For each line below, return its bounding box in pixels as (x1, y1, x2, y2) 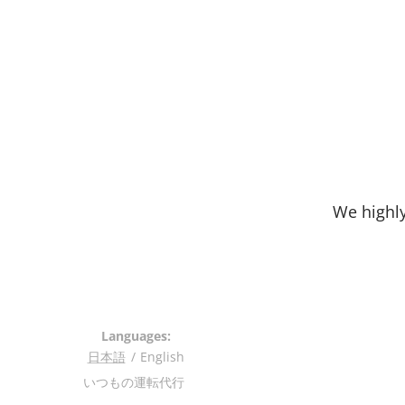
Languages (100, 327, 167, 344)
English (139, 348, 184, 365)
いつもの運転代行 (83, 373, 188, 391)
